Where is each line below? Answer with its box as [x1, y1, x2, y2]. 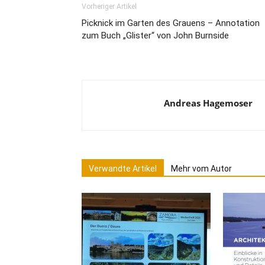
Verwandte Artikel [89, 164, 157, 173]
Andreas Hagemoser [164, 97, 253, 109]
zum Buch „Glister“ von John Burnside [82, 30, 229, 41]
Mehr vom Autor [171, 164, 232, 173]
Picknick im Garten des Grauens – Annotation [82, 18, 260, 28]
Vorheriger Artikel [82, 2, 137, 11]
